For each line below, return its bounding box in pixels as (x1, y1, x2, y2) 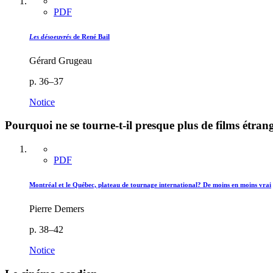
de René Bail (71, 32, 110, 40)
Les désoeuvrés (29, 32, 71, 40)
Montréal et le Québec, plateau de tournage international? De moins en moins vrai (29, 181, 271, 189)
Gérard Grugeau (29, 55, 92, 66)
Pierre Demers (29, 204, 84, 214)
